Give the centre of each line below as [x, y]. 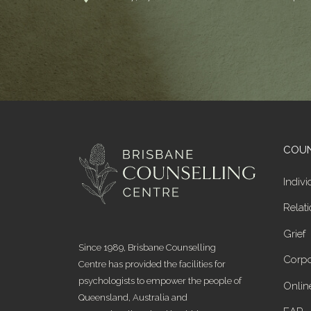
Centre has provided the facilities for [152, 264]
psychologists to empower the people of [160, 280]
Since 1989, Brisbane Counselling [147, 247]
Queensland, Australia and [133, 297]
